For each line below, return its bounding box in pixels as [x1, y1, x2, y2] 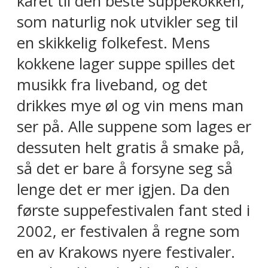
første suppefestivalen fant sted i [17, 200, 250, 221]
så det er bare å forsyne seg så [17, 158, 233, 179]
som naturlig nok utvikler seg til [17, 11, 238, 33]
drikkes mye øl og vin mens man [17, 95, 243, 117]
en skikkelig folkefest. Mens [17, 32, 210, 54]
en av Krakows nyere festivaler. [17, 242, 235, 263]
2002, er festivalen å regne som [17, 221, 240, 242]
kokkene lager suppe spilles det [17, 53, 235, 75]
